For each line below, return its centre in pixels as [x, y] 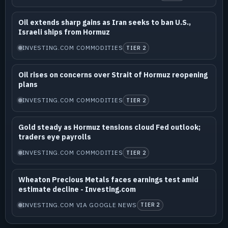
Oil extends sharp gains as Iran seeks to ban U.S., [104, 23]
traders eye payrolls [54, 137]
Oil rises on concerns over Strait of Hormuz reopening [113, 75]
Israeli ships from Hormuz [64, 32]
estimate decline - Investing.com [77, 189]
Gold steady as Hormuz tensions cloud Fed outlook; [109, 127]
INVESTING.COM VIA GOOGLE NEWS [80, 205]
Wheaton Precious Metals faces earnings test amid [108, 179]
